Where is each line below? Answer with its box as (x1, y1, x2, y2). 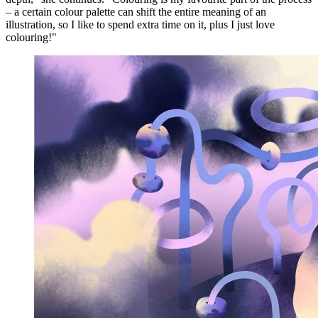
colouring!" (6, 31, 57, 43)
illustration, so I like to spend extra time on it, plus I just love (6, 18, 275, 31)
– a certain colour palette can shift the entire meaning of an (6, 5, 266, 18)
